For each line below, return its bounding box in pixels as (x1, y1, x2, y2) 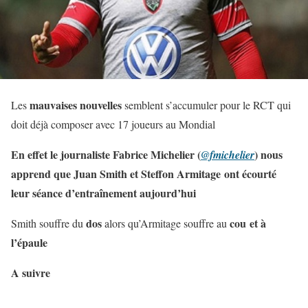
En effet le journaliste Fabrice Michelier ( (11, 146, 201, 162)
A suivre (11, 264, 50, 280)
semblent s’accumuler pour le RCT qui (122, 97, 291, 112)
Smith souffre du (11, 215, 86, 230)
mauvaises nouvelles (30, 96, 122, 113)
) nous (254, 146, 283, 162)
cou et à (230, 214, 266, 231)
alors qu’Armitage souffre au (102, 215, 230, 230)
